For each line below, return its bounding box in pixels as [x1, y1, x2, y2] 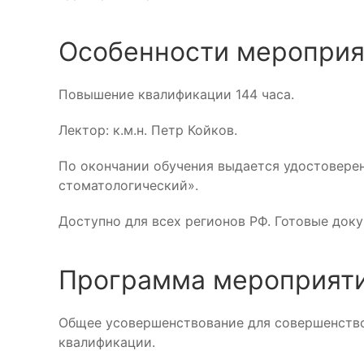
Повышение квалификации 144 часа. [58, 86, 294, 102]
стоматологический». [58, 177, 198, 193]
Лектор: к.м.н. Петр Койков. [58, 122, 237, 138]
